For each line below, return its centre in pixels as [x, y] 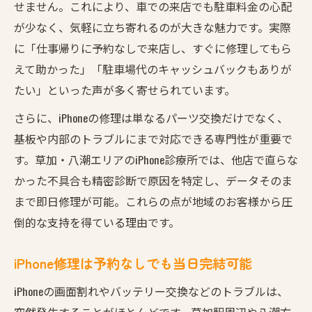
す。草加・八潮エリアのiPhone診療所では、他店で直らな [156, 159]
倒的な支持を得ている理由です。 [97, 222]
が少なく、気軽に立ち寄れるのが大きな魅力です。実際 [153, 27]
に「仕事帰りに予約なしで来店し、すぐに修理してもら [153, 48]
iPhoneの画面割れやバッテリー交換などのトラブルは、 [151, 291]
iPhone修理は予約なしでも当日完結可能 [133, 263]
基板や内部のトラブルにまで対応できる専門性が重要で [153, 138]
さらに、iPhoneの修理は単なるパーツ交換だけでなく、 [151, 117]
